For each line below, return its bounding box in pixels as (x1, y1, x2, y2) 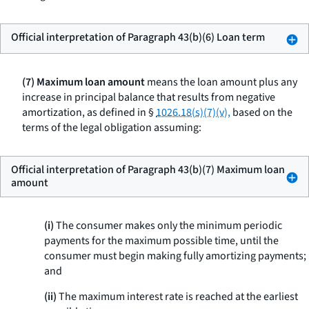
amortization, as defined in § (22, 105, 156, 120)
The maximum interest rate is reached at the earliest (57, 289, 298, 304)
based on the (230, 105, 292, 120)
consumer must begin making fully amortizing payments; (44, 248, 306, 263)
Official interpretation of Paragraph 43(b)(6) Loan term (11, 30, 265, 45)
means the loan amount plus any (145, 74, 297, 90)
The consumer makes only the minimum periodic (54, 218, 282, 233)
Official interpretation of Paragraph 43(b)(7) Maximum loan (11, 162, 285, 177)
